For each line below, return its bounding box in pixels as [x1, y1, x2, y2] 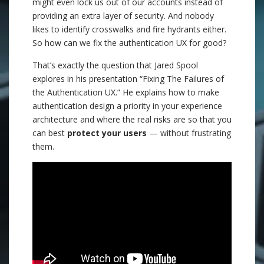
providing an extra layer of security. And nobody [32, 10, 214, 21]
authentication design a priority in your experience [32, 100, 222, 111]
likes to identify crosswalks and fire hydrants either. [32, 24, 226, 35]
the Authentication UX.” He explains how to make [32, 87, 219, 98]
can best [32, 127, 67, 138]
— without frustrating [147, 127, 231, 138]
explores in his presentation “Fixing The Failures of [32, 73, 224, 84]
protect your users [67, 127, 147, 138]
